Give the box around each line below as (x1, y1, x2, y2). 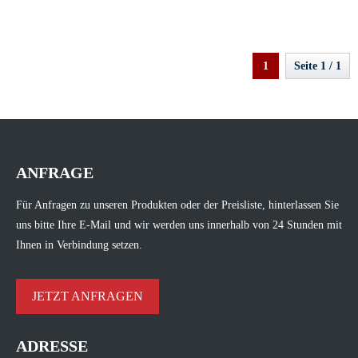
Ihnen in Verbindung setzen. (16, 238, 142, 251)
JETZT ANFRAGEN (32, 288, 143, 303)
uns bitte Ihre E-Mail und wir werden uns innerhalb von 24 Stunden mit (16, 218, 342, 231)
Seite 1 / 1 (294, 59, 341, 72)
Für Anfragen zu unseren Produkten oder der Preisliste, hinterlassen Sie (16, 198, 339, 211)
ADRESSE (16, 336, 88, 355)
